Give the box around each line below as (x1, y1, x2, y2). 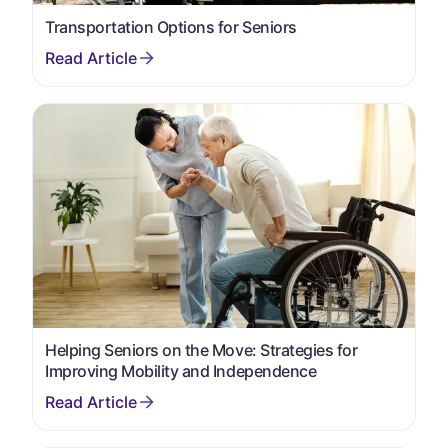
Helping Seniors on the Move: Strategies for (45, 339, 358, 360)
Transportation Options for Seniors (45, 16, 297, 37)
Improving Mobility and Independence (45, 360, 317, 381)
